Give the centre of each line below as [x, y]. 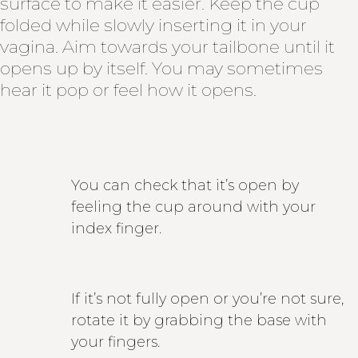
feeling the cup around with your [194, 207]
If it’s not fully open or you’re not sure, [208, 298]
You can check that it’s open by [185, 185]
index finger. [117, 228]
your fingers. [118, 342]
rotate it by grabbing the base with [199, 320]
